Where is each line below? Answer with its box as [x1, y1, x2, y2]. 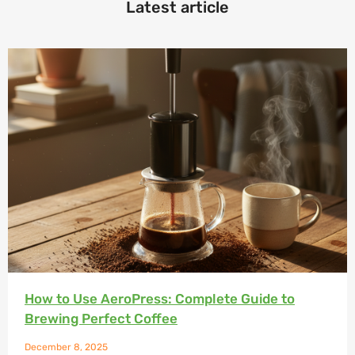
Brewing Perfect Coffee [25, 310, 177, 326]
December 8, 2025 [25, 341, 108, 353]
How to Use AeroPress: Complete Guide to [25, 290, 295, 307]
